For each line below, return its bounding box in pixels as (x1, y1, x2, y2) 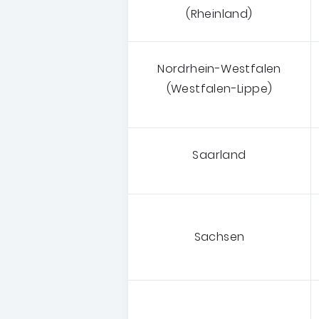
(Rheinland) (186, 5, 253, 22)
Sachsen (194, 228, 245, 245)
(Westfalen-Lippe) (166, 80, 273, 97)
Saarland (192, 146, 246, 163)
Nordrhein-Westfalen (157, 60, 281, 77)
